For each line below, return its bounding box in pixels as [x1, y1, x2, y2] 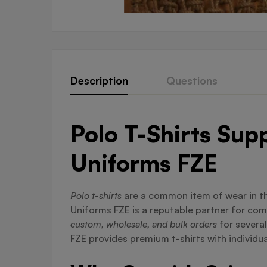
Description [70, 74, 128, 88]
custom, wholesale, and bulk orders [70, 218, 217, 231]
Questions [166, 74, 218, 88]
